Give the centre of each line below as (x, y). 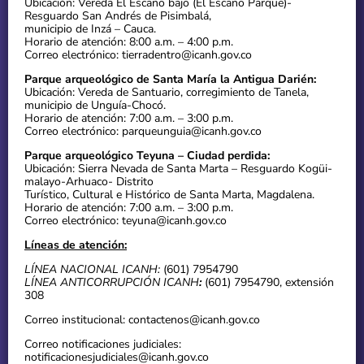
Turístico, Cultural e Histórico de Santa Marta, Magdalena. (169, 195)
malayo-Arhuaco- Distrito (89, 182)
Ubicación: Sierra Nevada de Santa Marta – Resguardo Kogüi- (178, 169)
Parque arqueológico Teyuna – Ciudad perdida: (147, 156)
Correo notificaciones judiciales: (103, 344)
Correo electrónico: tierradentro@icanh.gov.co (138, 55)
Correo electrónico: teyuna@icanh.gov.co (126, 221)
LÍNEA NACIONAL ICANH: (94, 270)
